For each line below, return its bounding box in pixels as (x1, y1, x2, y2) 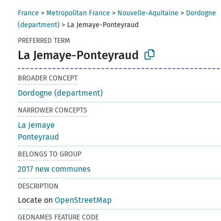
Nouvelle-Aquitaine (117, 9, 179, 17)
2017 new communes (18, 164, 91, 174)
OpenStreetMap (55, 195, 112, 205)
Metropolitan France (46, 9, 110, 17)
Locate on (18, 195, 55, 205)
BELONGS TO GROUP (18, 149, 82, 158)
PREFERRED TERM (18, 37, 71, 45)
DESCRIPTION (18, 182, 59, 190)
